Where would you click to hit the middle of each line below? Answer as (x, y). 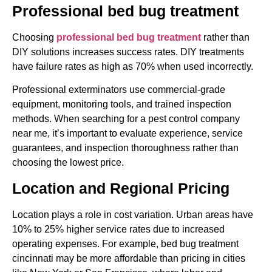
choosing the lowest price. (68, 163)
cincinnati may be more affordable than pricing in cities (129, 259)
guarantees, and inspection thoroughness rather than (125, 148)
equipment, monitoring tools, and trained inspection (122, 104)
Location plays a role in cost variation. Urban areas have (133, 215)
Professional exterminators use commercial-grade (119, 90)
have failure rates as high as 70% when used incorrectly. (133, 66)
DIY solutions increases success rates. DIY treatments (128, 52)
